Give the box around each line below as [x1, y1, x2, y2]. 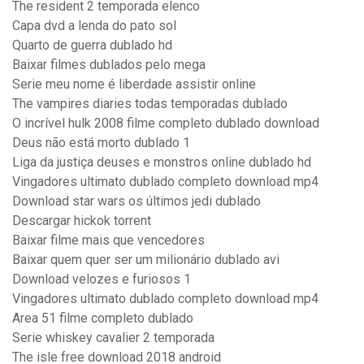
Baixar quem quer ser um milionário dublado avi [12, 252, 279, 268]
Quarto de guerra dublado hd [12, 37, 172, 54]
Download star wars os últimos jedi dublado [12, 193, 261, 210]
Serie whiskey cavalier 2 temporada [12, 330, 214, 346]
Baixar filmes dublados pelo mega [12, 57, 206, 73]
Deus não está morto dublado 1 [12, 135, 190, 151]
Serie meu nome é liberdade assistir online [12, 76, 256, 93]
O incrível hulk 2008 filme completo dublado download [12, 115, 319, 132]
